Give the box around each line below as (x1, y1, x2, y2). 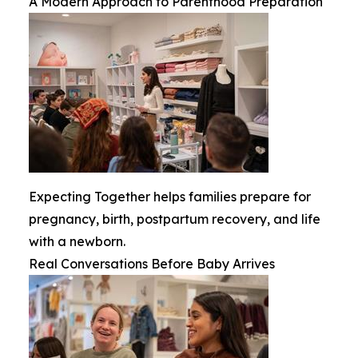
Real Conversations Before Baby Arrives (29, 256, 275, 272)
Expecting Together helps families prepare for (29, 189, 311, 205)
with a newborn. (29, 233, 125, 250)
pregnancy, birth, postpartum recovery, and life (29, 211, 320, 228)
